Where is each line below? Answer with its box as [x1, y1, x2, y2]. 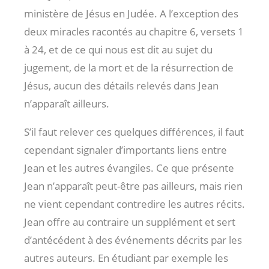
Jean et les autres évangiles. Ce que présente [24, 160, 234, 175]
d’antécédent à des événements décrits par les [24, 232, 242, 247]
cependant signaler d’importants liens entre [24, 142, 227, 157]
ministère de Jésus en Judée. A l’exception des [24, 6, 238, 20]
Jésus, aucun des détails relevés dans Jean [24, 78, 219, 92]
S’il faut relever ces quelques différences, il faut [24, 124, 244, 139]
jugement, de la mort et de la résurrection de [24, 60, 234, 74]
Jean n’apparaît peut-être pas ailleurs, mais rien [24, 178, 243, 193]
